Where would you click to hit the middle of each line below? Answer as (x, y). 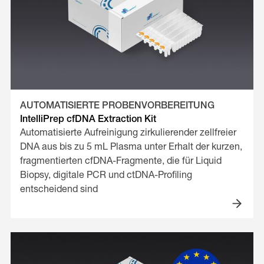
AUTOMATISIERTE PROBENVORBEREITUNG (117, 106)
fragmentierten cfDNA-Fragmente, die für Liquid (121, 161)
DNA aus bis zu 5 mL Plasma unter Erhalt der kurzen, (131, 147)
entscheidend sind (59, 189)
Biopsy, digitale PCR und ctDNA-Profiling (106, 175)
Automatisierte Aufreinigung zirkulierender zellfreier (128, 133)
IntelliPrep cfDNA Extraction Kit (88, 119)
